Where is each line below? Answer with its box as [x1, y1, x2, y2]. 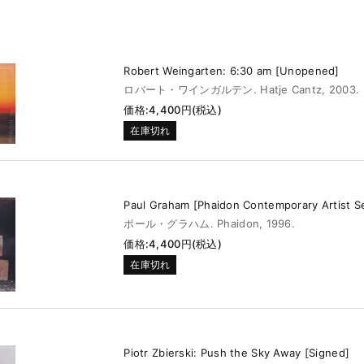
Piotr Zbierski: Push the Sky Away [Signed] [123, 345, 350, 359]
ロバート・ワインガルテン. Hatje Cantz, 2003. [123, 82, 360, 96]
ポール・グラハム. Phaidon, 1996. [123, 217, 296, 231]
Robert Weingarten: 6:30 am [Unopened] [123, 63, 340, 77]
